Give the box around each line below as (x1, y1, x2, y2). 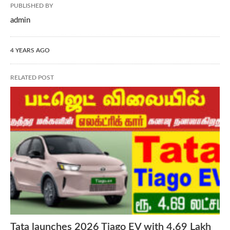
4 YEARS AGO (10, 47, 50, 53)
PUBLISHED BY (10, 3, 53, 9)
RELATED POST (10, 74, 54, 81)
